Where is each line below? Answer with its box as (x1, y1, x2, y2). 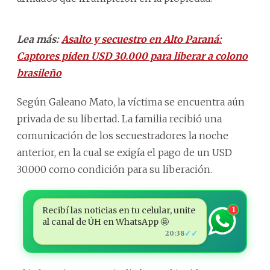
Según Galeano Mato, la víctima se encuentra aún (17, 95, 245, 108)
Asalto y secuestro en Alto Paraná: (61, 33, 222, 45)
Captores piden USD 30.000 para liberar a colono (17, 49, 248, 62)
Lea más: (17, 33, 61, 45)
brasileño (17, 66, 61, 79)
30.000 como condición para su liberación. (17, 163, 212, 175)
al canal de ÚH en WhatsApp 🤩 (42, 216, 169, 227)
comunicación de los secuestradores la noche (17, 129, 228, 142)
